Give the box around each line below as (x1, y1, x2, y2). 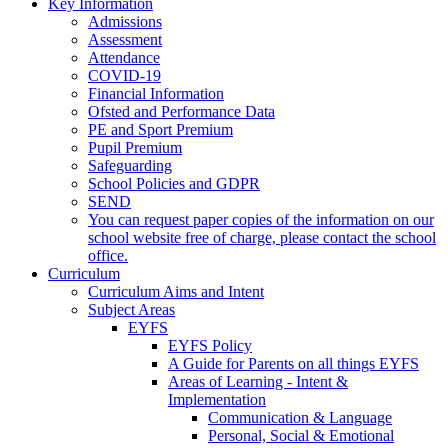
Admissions (88, 12, 162, 30)
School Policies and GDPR (88, 174, 260, 192)
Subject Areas (88, 300, 175, 318)
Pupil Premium (88, 138, 182, 156)
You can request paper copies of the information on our (88, 210, 434, 228)
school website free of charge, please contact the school (88, 228, 436, 246)
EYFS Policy (168, 336, 252, 354)
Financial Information (88, 84, 224, 102)
